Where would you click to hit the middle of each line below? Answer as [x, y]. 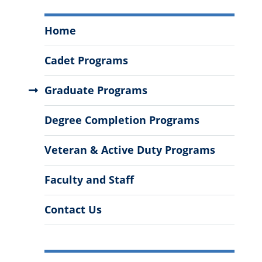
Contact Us [73, 210]
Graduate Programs [96, 90]
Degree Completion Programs [122, 120]
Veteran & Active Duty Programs [130, 150]
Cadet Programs [86, 61]
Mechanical [94, 23]
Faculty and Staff [89, 180]
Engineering [78, 39]
